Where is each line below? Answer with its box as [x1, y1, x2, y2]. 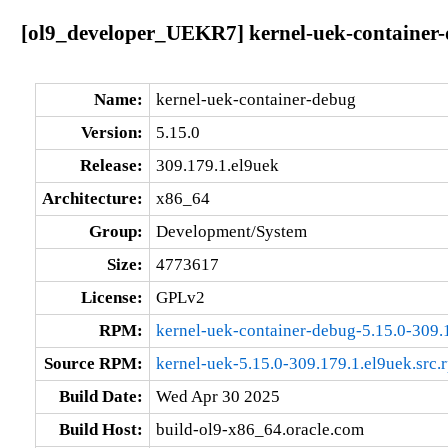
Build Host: [58, 419, 143, 439]
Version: [80, 122, 143, 142]
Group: [88, 221, 143, 241]
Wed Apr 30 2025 [155, 386, 280, 406]
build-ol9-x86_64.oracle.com [155, 419, 364, 439]
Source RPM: [43, 353, 143, 373]
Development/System [155, 221, 307, 241]
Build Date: [58, 386, 143, 406]
